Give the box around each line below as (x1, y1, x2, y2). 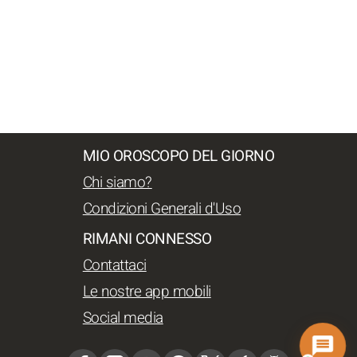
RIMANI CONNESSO (82, 227, 212, 250)
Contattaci (82, 253, 147, 277)
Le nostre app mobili (82, 280, 211, 303)
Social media (82, 306, 163, 329)
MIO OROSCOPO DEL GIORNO (82, 144, 275, 167)
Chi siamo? (82, 171, 152, 194)
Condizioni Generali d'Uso (82, 197, 241, 220)
